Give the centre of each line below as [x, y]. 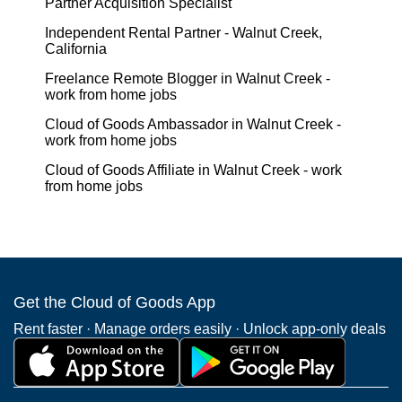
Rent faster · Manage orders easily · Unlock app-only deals [200, 328]
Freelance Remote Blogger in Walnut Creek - [188, 78]
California [76, 48]
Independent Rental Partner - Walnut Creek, [184, 32]
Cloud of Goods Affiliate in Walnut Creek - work [193, 170]
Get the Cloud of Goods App [114, 302]
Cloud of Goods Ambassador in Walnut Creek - [193, 124]
